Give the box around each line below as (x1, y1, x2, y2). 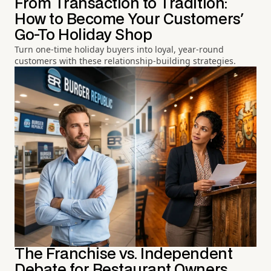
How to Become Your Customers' (15, 12, 244, 27)
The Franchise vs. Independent (15, 247, 233, 262)
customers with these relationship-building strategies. (15, 54, 236, 67)
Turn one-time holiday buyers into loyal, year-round (15, 43, 224, 55)
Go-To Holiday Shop (15, 28, 152, 42)
